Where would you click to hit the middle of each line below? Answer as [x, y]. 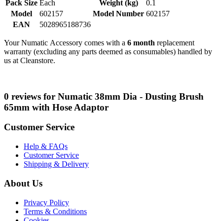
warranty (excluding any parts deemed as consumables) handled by [108, 51]
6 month [141, 42]
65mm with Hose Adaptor [56, 107]
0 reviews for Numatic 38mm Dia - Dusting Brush [104, 96]
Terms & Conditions [55, 211]
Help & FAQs [46, 147]
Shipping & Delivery [56, 164]
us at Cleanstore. [30, 60]
